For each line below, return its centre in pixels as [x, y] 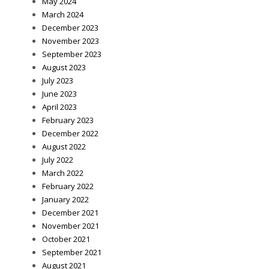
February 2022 [68, 186]
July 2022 [58, 159]
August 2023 [64, 67]
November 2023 [71, 41]
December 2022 [70, 133]
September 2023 [72, 54]
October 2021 [66, 239]
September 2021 [72, 252]
